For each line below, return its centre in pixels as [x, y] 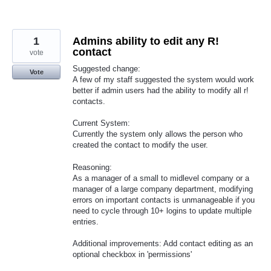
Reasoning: [92, 167]
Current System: [101, 123]
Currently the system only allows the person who [158, 134]
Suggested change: [106, 69]
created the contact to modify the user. [140, 145]
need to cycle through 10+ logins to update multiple [162, 211]
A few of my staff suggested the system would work [163, 80]
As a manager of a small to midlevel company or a [161, 178]
